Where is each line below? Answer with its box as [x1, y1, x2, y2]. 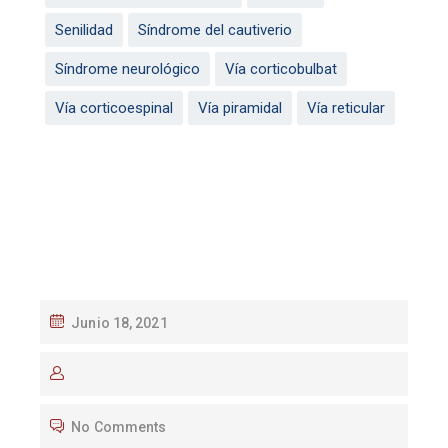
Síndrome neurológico [55, 59, 200, 78]
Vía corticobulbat [225, 59, 337, 78]
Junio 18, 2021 [71, 314, 168, 331]
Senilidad [55, 20, 113, 39]
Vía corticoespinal [55, 98, 173, 117]
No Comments [71, 418, 167, 435]
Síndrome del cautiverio [138, 20, 292, 39]
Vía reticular [307, 98, 385, 117]
